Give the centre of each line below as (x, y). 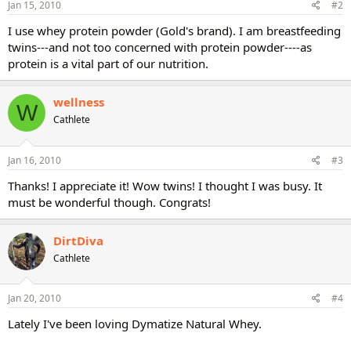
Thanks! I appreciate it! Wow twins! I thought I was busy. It (165, 185)
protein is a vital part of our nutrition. (108, 63)
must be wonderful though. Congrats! (109, 202)
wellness (79, 102)
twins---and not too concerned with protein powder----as (160, 47)
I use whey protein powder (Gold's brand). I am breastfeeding (174, 31)
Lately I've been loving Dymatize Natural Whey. (135, 324)
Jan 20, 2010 (34, 298)
